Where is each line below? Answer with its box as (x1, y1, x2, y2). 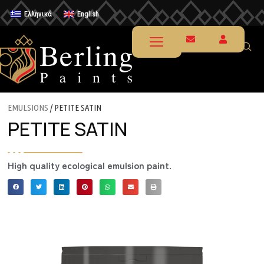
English (77, 9, 100, 18)
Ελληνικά (24, 9, 52, 18)
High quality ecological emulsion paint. (8, 158, 171, 173)
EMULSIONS (8, 103, 48, 113)
